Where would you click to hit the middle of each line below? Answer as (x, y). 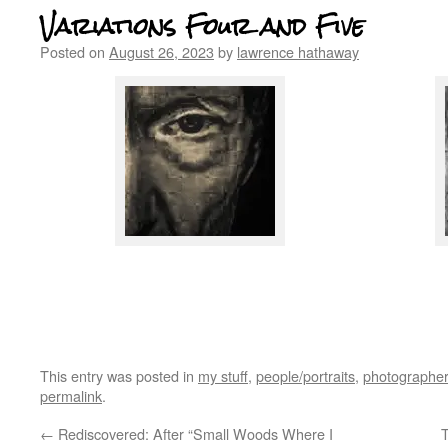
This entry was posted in (119, 375)
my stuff (223, 375)
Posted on (72, 51)
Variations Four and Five (202, 26)
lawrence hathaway (298, 51)
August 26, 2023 (161, 51)
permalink (71, 395)
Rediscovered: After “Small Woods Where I (193, 433)
